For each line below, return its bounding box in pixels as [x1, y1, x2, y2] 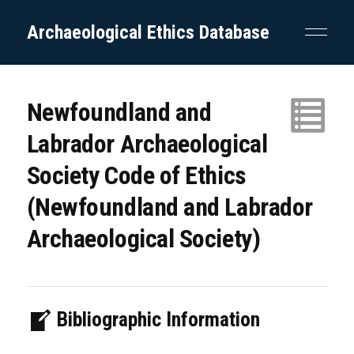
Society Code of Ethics [26, 160, 247, 190]
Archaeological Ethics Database [26, 21, 269, 43]
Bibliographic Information [51, 307, 260, 331]
